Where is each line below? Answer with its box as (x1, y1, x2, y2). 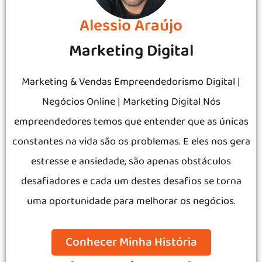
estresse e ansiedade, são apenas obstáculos (31, 153, 231, 170)
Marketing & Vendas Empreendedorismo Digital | (22, 73, 240, 91)
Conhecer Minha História (65, 232, 197, 252)
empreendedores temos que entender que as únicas (13, 113, 249, 130)
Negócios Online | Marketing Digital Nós (42, 93, 220, 111)
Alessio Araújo (80, 12, 182, 39)
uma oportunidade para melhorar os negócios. (26, 192, 236, 210)
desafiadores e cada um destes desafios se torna (20, 173, 242, 190)
